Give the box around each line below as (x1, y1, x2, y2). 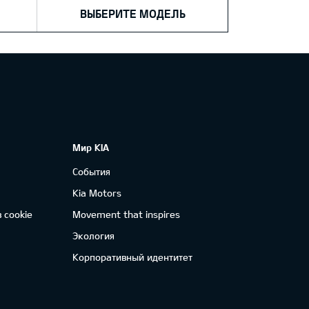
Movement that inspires (72, 208, 180, 220)
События (72, 166, 110, 177)
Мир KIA (72, 141, 109, 153)
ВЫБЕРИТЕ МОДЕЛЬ (79, 7, 186, 20)
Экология (72, 230, 114, 241)
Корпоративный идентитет (72, 251, 192, 263)
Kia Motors (72, 187, 121, 199)
